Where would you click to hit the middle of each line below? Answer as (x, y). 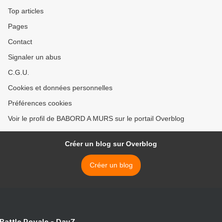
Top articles (26, 11)
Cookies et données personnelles (60, 88)
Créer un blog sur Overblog (111, 144)
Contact (20, 42)
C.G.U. (19, 73)
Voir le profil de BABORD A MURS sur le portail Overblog (96, 119)
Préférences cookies (40, 103)
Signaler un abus (34, 57)
